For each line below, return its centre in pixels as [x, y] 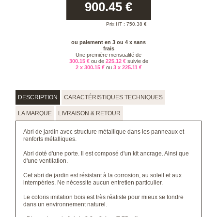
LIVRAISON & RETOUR [90, 114]
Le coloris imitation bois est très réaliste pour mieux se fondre [104, 197]
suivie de [138, 61]
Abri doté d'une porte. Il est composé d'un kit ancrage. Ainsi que [106, 154]
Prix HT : [116, 24]
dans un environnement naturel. [65, 205]
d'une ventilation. [46, 161]
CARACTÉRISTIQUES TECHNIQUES [114, 98]
